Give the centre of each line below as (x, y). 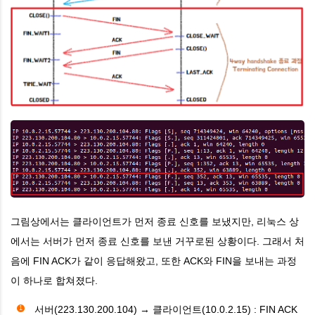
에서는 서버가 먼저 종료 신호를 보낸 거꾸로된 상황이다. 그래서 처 (157, 242)
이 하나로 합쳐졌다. (54, 281)
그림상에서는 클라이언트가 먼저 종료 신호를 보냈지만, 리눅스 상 (155, 222)
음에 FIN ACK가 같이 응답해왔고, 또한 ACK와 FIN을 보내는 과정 (154, 261)
